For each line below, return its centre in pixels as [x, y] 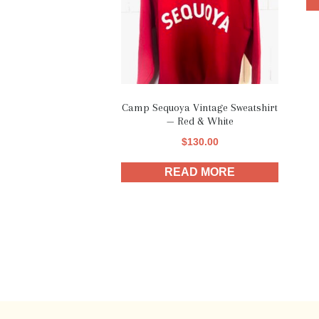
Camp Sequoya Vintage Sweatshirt [200, 107]
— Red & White [200, 121]
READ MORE [200, 172]
